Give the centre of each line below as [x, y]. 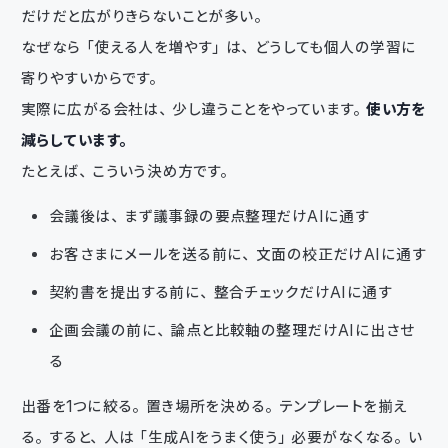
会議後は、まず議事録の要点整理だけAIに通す [209, 216]
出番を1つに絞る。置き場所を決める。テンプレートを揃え [214, 406]
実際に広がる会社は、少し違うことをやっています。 [194, 109]
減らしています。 [77, 140]
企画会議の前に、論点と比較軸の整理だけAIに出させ [232, 330]
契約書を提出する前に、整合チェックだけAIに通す [221, 292]
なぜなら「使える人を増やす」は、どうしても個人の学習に [219, 47]
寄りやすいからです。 [92, 78]
